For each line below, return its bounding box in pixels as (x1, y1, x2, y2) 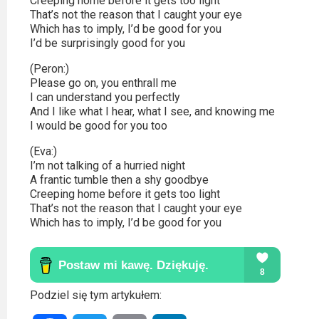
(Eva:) (30, 145, 57, 158)
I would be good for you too (30, 119, 167, 132)
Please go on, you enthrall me (30, 76, 177, 90)
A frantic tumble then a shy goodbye (30, 173, 209, 187)
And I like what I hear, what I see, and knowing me (30, 105, 275, 118)
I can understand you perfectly (30, 90, 180, 104)
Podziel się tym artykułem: (30, 288, 162, 302)
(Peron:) (30, 62, 69, 75)
